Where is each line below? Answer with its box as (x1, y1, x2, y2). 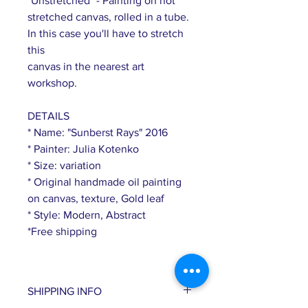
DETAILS (27, 109, 69, 122)
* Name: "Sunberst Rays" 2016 (27, 126, 168, 138)
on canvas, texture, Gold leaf (27, 192, 167, 204)
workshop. (27, 76, 77, 89)
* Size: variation (27, 159, 101, 171)
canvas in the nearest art (27, 60, 144, 72)
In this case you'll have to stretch (27, 27, 184, 39)
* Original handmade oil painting (27, 175, 181, 188)
